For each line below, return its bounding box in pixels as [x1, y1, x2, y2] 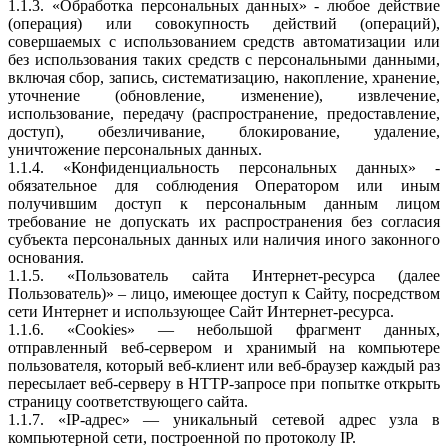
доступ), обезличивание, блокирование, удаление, [8, 122, 440, 140]
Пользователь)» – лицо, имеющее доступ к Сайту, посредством [8, 284, 440, 302]
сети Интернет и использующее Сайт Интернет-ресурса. [8, 302, 394, 320]
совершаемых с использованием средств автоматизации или [8, 32, 440, 50]
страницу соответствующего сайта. [8, 392, 248, 410]
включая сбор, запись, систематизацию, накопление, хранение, [8, 68, 440, 86]
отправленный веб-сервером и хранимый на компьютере [8, 338, 440, 356]
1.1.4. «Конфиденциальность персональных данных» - [8, 158, 440, 176]
